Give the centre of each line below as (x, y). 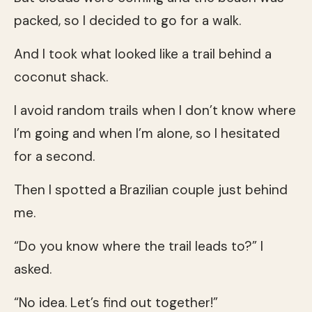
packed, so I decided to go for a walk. (127, 20)
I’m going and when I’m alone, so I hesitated (147, 133)
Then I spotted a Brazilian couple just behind (151, 189)
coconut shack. (61, 77)
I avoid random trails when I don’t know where (155, 110)
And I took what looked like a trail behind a (143, 54)
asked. (33, 269)
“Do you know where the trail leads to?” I (139, 246)
